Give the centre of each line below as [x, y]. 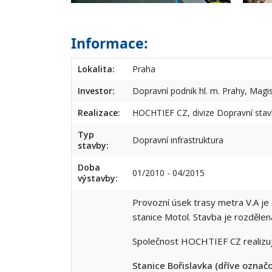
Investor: [96, 91]
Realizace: [99, 113]
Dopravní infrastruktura [178, 140]
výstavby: [98, 178]
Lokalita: [96, 69]
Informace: [110, 43]
